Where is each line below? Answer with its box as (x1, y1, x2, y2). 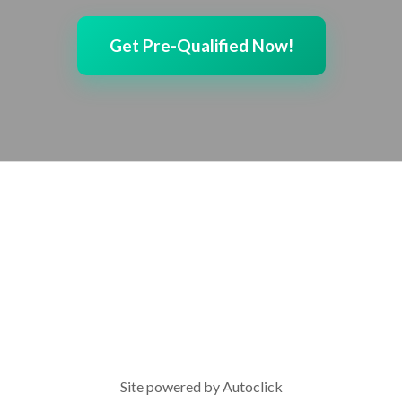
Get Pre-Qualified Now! (109, 35, 293, 56)
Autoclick (222, 378, 283, 395)
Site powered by (119, 378, 220, 395)
